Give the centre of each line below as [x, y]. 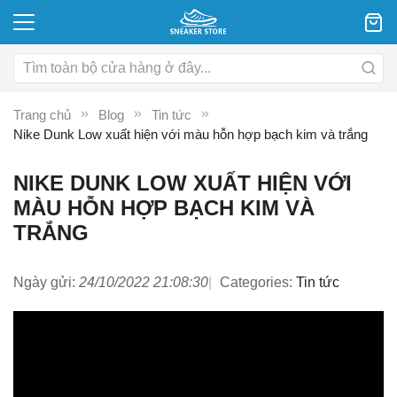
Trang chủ [42, 115]
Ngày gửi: [44, 282]
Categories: [256, 282]
